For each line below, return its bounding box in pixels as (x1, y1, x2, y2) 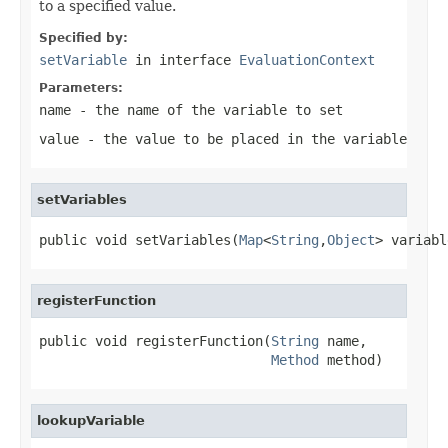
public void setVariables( (39, 231, 239, 248)
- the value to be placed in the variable (79, 130, 407, 147)
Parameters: (39, 80, 123, 95)
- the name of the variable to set (71, 101, 343, 118)
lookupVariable (37, 412, 145, 428)
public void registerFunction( (39, 332, 271, 349)
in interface (127, 51, 239, 68)
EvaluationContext (239, 51, 375, 68)
